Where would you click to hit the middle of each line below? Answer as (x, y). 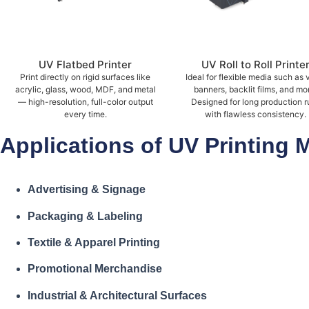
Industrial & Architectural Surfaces (117, 295)
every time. (85, 114)
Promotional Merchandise (95, 269)
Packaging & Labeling (85, 216)
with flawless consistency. (256, 114)
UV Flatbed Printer (85, 65)
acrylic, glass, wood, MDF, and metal (85, 90)
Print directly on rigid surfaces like (85, 77)
